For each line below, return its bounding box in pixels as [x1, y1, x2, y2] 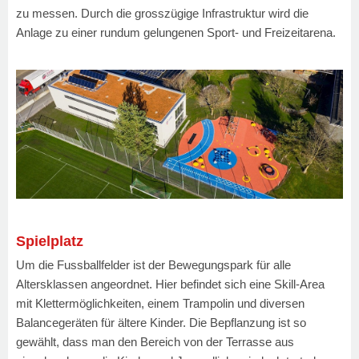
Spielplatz [16, 233, 83, 250]
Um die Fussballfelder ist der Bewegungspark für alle [16, 258, 291, 272]
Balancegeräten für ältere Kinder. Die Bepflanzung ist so [16, 316, 306, 330]
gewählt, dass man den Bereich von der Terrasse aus [16, 335, 294, 349]
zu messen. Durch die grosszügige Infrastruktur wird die [16, 6, 309, 21]
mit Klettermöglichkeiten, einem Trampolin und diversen [16, 296, 305, 311]
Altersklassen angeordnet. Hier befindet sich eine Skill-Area [16, 277, 325, 292]
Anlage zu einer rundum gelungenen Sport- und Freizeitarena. [16, 26, 336, 40]
